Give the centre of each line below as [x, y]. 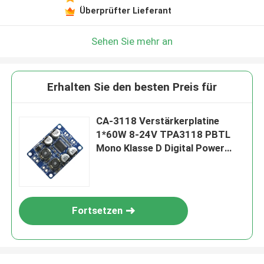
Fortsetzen [98, 211]
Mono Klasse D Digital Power [161, 148]
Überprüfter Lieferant [125, 10]
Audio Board [124, 162]
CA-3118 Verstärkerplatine [158, 121]
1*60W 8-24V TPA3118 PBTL [164, 135]
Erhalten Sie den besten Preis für [132, 87]
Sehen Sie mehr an [132, 41]
